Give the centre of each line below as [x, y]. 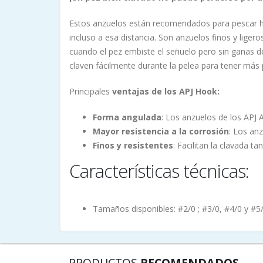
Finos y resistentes [133, 146]
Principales [91, 92]
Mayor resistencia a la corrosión [161, 131]
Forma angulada [127, 117]
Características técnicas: [159, 171]
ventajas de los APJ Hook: [166, 92]
